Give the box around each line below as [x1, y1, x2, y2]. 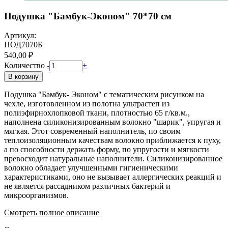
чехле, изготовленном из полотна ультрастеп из [4, 99, 169, 108]
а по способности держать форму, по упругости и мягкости [4, 145, 209, 154]
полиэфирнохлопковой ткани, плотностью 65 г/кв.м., [4, 108, 190, 118]
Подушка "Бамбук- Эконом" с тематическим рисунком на [4, 90, 204, 99]
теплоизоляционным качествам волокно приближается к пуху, [4, 136, 221, 145]
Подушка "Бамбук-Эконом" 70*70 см [4, 10, 172, 21]
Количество [4, 61, 45, 70]
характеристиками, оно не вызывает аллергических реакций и [4, 173, 221, 182]
